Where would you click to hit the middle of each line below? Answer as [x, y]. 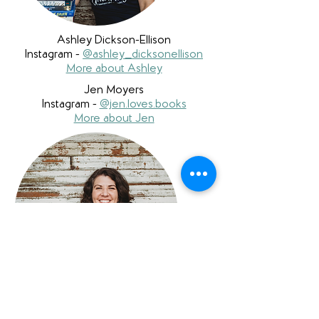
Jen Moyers [114, 90]
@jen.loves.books [143, 105]
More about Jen [114, 119]
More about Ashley [114, 69]
